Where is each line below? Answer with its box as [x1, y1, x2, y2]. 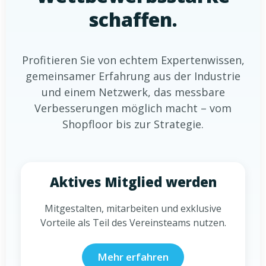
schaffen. [88, 7, 178, 32]
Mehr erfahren [97, 250, 169, 264]
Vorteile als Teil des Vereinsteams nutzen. [40, 216, 226, 229]
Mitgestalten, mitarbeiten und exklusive [45, 202, 221, 215]
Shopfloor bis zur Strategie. [62, 117, 204, 131]
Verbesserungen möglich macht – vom [34, 101, 232, 115]
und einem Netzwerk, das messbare [41, 85, 225, 99]
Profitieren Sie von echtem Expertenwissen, [21, 53, 245, 67]
